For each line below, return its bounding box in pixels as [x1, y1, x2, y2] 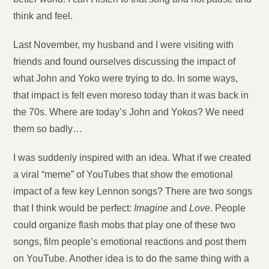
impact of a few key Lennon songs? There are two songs [13, 186, 253, 196]
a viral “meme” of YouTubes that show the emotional [13, 169, 234, 180]
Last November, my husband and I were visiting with [13, 40, 234, 50]
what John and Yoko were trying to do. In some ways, [13, 73, 238, 83]
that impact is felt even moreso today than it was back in [13, 90, 249, 100]
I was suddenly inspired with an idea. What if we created [13, 153, 252, 163]
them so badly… [13, 124, 83, 134]
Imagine [134, 203, 169, 213]
